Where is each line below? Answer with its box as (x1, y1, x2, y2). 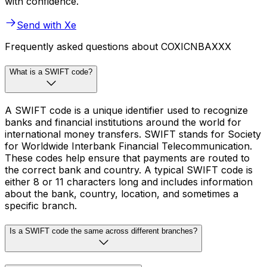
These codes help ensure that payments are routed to (5, 151, 250, 164)
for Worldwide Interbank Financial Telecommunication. (5, 139, 252, 152)
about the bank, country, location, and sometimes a (5, 187, 238, 200)
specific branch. (5, 199, 77, 212)
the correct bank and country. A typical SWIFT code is (5, 163, 253, 176)
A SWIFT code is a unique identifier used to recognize (5, 104, 248, 116)
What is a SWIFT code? (10, 67, 92, 77)
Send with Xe (17, 19, 76, 32)
